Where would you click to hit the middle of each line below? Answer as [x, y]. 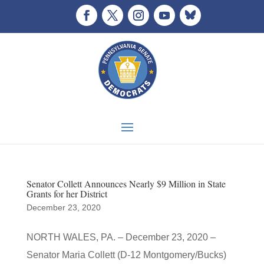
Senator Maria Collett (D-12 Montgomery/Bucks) [126, 255]
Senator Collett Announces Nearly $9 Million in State [126, 184]
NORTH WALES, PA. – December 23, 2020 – [121, 237]
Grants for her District [67, 194]
